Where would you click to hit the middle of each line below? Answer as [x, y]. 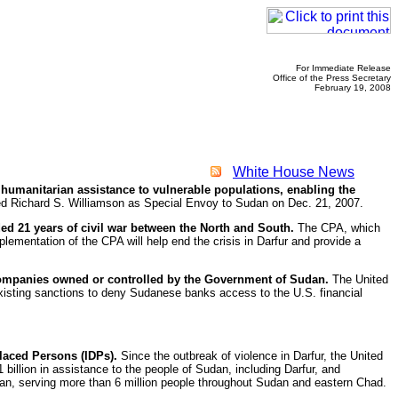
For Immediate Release [343, 68]
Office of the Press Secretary [332, 78]
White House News [294, 172]
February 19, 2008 [353, 88]
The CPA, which [337, 228]
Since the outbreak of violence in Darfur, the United [250, 356]
